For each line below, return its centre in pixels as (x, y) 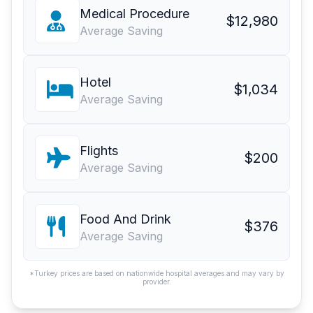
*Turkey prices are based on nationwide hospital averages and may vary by (156, 274)
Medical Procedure (134, 14)
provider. (156, 282)
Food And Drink (125, 219)
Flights (99, 151)
